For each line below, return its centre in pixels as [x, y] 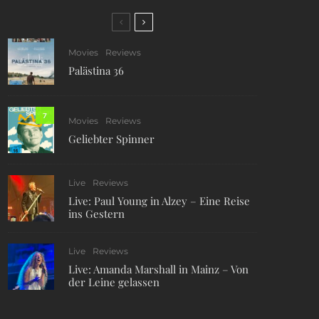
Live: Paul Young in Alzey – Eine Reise [159, 201]
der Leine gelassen [114, 282]
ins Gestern [96, 214]
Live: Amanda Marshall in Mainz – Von [158, 269]
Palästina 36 [96, 70]
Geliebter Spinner [111, 139]
